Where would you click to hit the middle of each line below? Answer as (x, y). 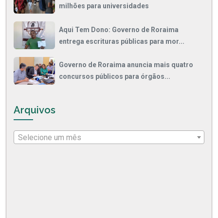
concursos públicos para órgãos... (115, 77)
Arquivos (35, 110)
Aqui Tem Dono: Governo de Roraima (119, 29)
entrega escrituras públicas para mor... (122, 41)
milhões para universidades (104, 6)
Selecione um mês (50, 137)
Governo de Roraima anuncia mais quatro (126, 65)
